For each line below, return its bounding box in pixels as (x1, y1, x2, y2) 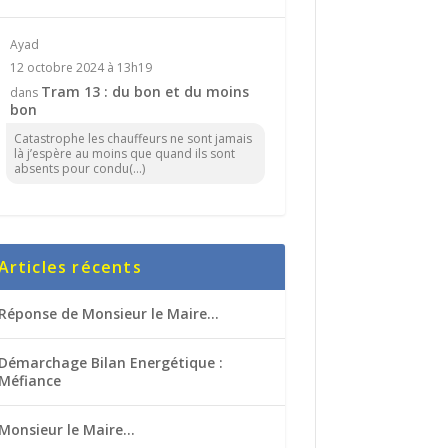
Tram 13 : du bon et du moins (40, 81, 249, 101)
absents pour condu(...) (13, 159, 145, 177)
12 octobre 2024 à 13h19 (9, 58, 152, 76)
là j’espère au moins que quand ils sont (13, 144, 235, 162)
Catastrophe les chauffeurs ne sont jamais (13, 129, 252, 147)
